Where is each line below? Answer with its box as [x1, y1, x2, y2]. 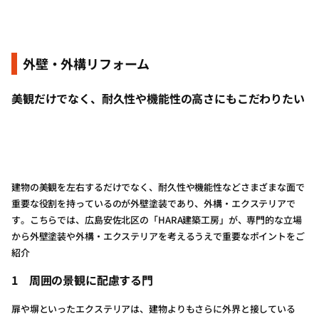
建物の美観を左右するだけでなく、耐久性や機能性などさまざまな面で [11, 180, 305, 194]
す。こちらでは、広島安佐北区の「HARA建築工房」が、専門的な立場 [11, 213, 302, 226]
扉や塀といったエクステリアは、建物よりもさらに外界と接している [11, 302, 296, 315]
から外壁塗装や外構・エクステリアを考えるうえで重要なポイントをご [11, 229, 305, 243]
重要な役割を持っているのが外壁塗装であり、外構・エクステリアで [11, 197, 296, 210]
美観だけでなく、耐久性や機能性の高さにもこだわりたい [11, 90, 305, 107]
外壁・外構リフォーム [23, 54, 150, 73]
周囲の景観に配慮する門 [28, 271, 153, 288]
